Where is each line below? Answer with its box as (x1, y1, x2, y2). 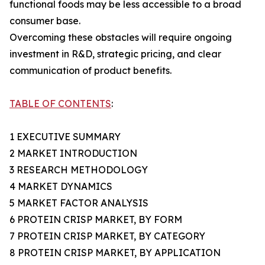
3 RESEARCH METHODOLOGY (9, 164, 148, 176)
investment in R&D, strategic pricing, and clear (9, 48, 221, 60)
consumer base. (9, 15, 80, 27)
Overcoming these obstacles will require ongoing (9, 31, 232, 44)
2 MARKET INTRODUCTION (9, 147, 137, 160)
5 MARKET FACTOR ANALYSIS (9, 197, 148, 209)
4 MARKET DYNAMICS (9, 180, 112, 193)
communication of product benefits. (9, 64, 172, 77)
